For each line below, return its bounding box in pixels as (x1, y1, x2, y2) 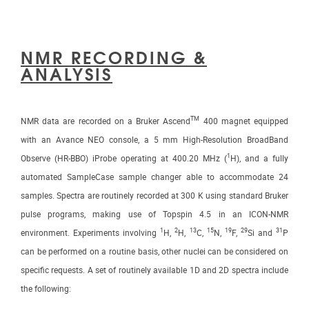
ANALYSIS (21, 59, 112, 86)
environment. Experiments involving (21, 228, 161, 238)
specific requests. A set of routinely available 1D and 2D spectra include (21, 265, 288, 275)
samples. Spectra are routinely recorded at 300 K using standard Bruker (21, 190, 288, 201)
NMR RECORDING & (21, 43, 207, 69)
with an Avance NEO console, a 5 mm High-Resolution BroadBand (21, 134, 288, 145)
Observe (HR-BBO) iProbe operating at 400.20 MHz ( (21, 153, 227, 163)
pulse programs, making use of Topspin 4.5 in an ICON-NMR (21, 209, 288, 219)
